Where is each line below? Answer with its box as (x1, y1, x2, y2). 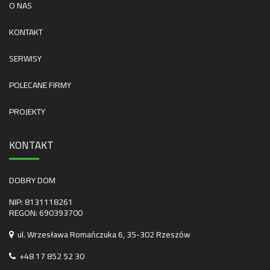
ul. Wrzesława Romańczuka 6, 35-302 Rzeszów (14, 226, 190, 242)
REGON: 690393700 (9, 204, 83, 221)
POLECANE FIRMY (9, 77, 71, 93)
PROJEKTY (9, 103, 45, 119)
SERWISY (9, 50, 42, 66)
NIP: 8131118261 (9, 193, 73, 210)
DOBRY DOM (9, 172, 55, 188)
